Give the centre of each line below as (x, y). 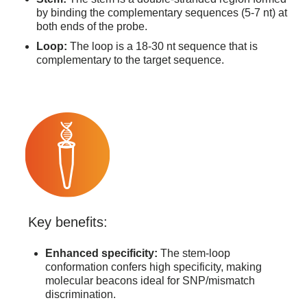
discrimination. (81, 295)
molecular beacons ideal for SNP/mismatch (150, 281)
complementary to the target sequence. (130, 60)
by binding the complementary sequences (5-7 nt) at (162, 13)
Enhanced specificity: (101, 254)
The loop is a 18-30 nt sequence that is (162, 47)
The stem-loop (194, 254)
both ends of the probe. (92, 27)
